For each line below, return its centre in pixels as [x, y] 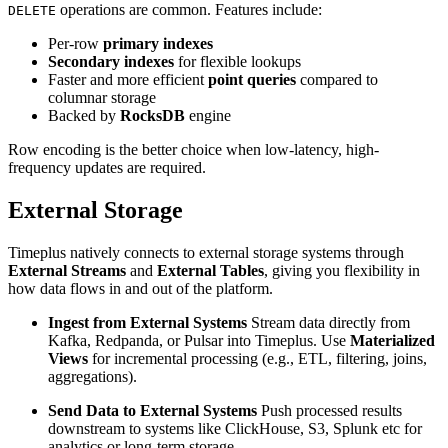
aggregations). [92, 376]
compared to [337, 79]
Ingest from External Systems [147, 322]
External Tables [210, 270]
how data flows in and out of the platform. [140, 288]
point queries [252, 79]
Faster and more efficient [128, 79]
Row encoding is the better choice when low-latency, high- [193, 149]
